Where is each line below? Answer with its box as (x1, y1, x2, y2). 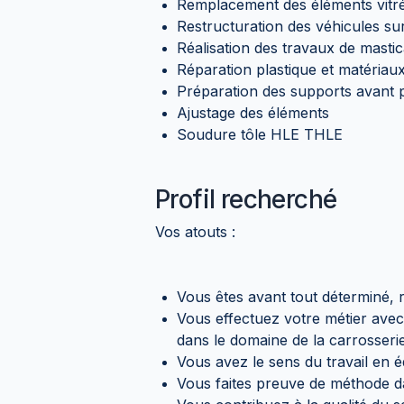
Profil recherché (155, 183, 337, 215)
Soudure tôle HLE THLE (177, 124, 343, 143)
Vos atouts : (155, 222, 235, 241)
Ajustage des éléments (177, 103, 329, 122)
